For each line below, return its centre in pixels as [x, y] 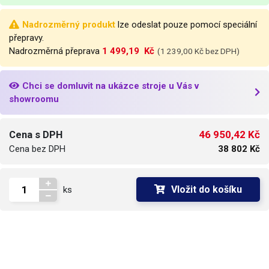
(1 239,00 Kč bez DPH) [198, 51]
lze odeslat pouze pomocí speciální [186, 25]
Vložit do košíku [207, 190]
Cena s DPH [36, 135]
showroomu [34, 99]
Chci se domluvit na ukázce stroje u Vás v [110, 86]
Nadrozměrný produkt [69, 25]
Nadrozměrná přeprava [56, 51]
